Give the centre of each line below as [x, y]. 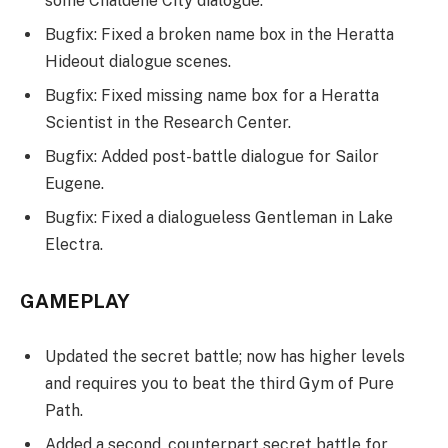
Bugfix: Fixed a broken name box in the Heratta [219, 35]
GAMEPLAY [75, 300]
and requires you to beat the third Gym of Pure [219, 384]
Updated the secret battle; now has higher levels [225, 357]
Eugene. [74, 184]
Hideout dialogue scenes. [138, 62]
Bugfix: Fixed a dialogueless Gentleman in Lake [219, 218]
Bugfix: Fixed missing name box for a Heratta [212, 96]
